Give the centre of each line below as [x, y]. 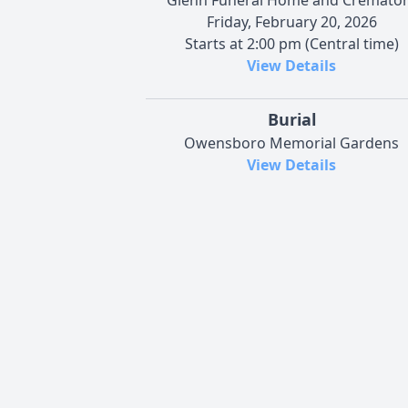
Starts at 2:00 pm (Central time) [291, 43]
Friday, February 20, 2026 [291, 21]
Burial [291, 119]
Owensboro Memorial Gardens [291, 143]
